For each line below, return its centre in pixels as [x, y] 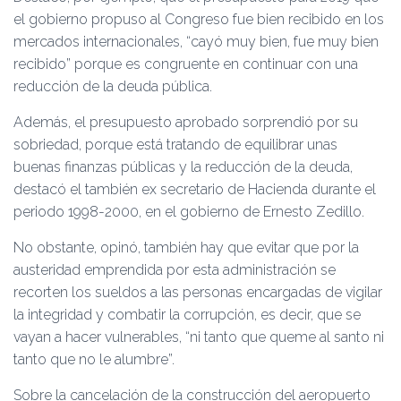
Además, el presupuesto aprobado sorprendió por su [186, 122]
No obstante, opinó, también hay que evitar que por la [186, 247]
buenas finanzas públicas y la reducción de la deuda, [183, 167]
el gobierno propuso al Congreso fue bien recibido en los [199, 19]
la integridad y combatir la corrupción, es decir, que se [187, 315]
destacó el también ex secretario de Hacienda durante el [195, 189]
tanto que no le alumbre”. [94, 359]
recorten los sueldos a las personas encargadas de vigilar [198, 292]
